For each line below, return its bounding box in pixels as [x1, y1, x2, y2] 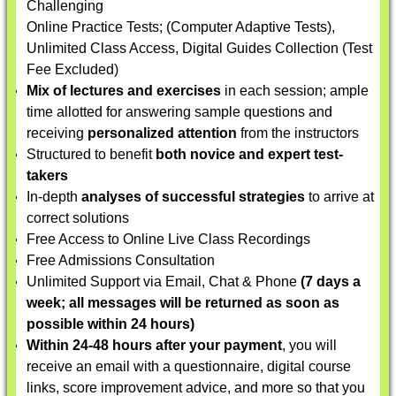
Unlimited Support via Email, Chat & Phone [27, 274, 301, 289]
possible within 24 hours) [27, 316, 194, 331]
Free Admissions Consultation [27, 253, 215, 268]
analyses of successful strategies [81, 189, 305, 204]
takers [27, 168, 68, 183]
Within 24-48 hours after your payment [27, 338, 282, 353]
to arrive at [305, 189, 374, 204]
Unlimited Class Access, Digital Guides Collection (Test [27, 41, 372, 56]
